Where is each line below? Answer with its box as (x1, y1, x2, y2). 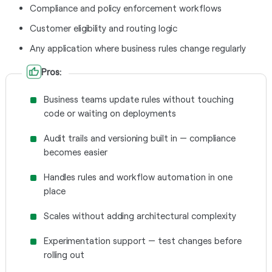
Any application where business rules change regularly (29, 42, 246, 53)
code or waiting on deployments (43, 107, 176, 118)
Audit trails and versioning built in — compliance (43, 132, 236, 143)
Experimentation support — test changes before (43, 235, 242, 246)
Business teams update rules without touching (43, 93, 234, 104)
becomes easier (43, 146, 107, 157)
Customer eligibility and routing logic (29, 22, 177, 33)
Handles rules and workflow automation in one (43, 171, 233, 182)
